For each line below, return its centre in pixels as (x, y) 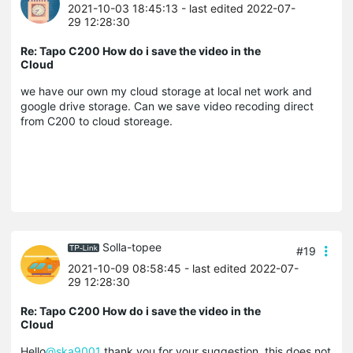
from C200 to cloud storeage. (97, 121)
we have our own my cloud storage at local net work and (166, 91)
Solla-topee (132, 247)
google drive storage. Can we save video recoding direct (167, 106)
